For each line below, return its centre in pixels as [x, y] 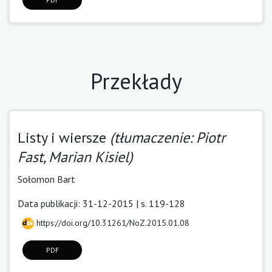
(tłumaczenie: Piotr [168, 137]
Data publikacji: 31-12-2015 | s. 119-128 [101, 203]
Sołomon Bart [46, 179]
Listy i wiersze [64, 137]
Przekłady [136, 81]
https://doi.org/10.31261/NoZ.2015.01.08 [112, 223]
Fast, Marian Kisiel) [75, 157]
